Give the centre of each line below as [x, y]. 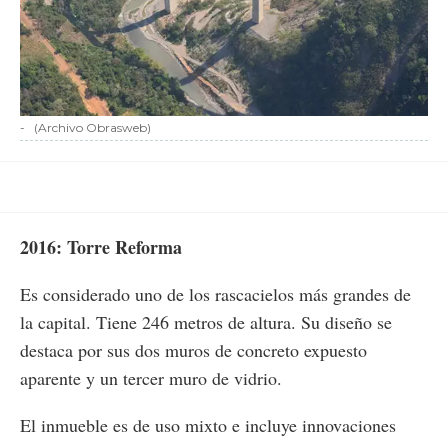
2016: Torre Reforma [101, 246]
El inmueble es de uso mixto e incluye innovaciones [208, 424]
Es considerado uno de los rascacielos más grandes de [215, 293]
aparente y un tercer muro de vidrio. [151, 377]
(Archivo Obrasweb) [92, 127]
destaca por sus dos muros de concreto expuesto [193, 349]
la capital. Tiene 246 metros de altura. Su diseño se [206, 321]
